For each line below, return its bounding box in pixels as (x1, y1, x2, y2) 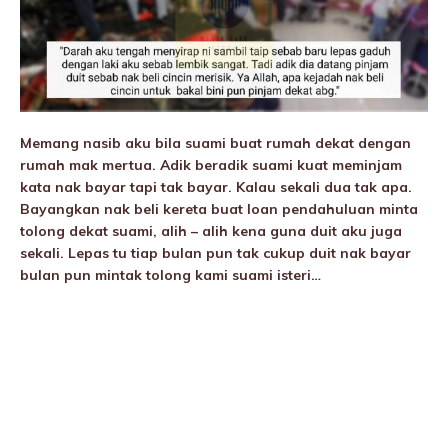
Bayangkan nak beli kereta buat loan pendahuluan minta (20, 200, 418, 219)
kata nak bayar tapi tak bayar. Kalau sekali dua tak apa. (20, 178, 412, 197)
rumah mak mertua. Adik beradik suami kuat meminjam (20, 156, 402, 175)
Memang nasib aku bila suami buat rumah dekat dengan (20, 134, 411, 153)
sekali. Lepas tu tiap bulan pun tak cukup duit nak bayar (20, 244, 411, 263)
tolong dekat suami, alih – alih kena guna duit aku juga (20, 222, 402, 241)
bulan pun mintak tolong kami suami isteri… (20, 266, 321, 285)
